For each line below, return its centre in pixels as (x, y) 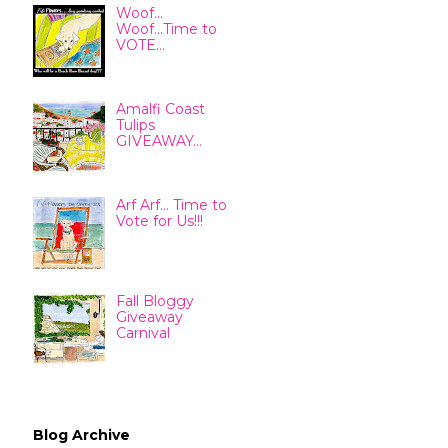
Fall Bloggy (154, 301)
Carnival (142, 333)
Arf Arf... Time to (171, 205)
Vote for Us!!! (159, 221)
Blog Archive (81, 434)
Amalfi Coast (160, 109)
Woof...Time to (166, 29)
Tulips (135, 125)
